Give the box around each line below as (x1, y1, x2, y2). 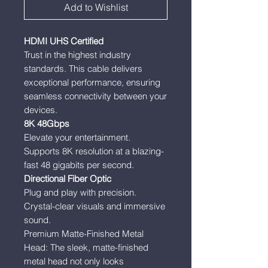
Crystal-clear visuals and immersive (24, 200, 165, 212)
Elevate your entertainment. (24, 132, 130, 143)
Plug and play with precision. (24, 187, 136, 198)
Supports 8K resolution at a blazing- (24, 145, 164, 157)
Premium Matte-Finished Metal (24, 228, 144, 239)
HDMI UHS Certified (24, 35, 103, 47)
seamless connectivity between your (24, 90, 167, 102)
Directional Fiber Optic (24, 173, 111, 184)
